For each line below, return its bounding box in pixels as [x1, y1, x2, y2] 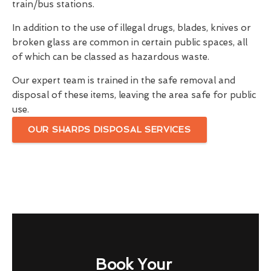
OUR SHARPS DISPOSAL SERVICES [28, 125, 191, 135]
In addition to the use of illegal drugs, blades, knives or [12, 22, 251, 34]
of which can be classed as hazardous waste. [12, 51, 209, 63]
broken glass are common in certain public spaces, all [12, 37, 247, 48]
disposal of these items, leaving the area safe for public [12, 90, 256, 101]
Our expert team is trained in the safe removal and [12, 75, 235, 87]
